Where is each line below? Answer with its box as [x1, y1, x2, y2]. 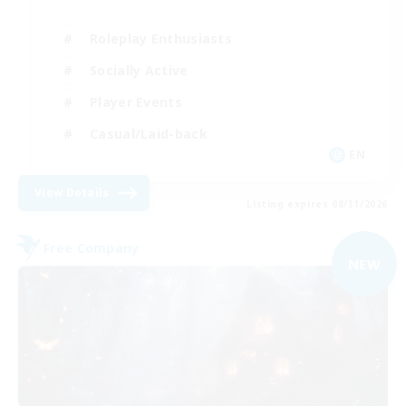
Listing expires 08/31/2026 [246, 198, 388, 211]
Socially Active [90, 61, 188, 79]
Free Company [43, 238, 140, 256]
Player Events [90, 92, 182, 111]
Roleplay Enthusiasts [90, 29, 232, 47]
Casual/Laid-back [90, 124, 208, 142]
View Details [34, 185, 110, 201]
